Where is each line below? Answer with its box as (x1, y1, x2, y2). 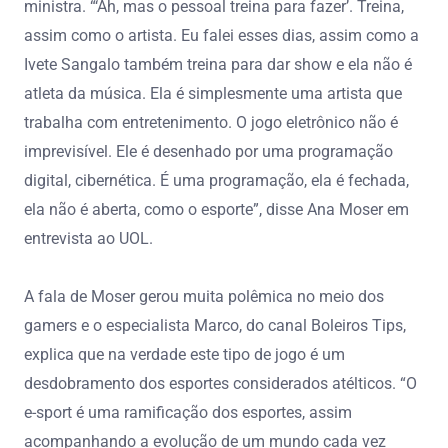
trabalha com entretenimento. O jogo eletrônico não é (24, 112, 398, 132)
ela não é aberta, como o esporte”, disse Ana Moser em (24, 199, 409, 219)
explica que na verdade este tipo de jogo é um (24, 344, 345, 364)
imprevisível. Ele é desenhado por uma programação (24, 141, 393, 161)
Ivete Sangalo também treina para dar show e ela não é (24, 54, 412, 74)
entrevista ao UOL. (24, 228, 153, 248)
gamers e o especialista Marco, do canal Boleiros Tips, (24, 315, 406, 335)
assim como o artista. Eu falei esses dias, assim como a (24, 25, 419, 45)
